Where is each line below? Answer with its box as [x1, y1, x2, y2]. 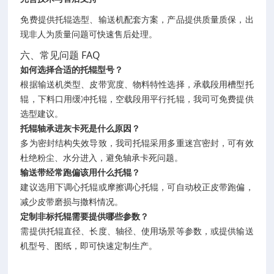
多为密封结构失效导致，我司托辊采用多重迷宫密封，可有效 [20, 138, 254, 148]
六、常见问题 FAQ [20, 48, 101, 62]
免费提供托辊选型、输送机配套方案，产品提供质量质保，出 [20, 15, 254, 24]
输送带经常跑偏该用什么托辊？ [20, 168, 141, 177]
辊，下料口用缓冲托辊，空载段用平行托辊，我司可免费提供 [20, 94, 254, 104]
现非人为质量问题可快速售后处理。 [20, 29, 158, 39]
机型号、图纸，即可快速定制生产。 [20, 241, 158, 251]
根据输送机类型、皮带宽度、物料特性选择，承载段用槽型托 [20, 80, 254, 89]
